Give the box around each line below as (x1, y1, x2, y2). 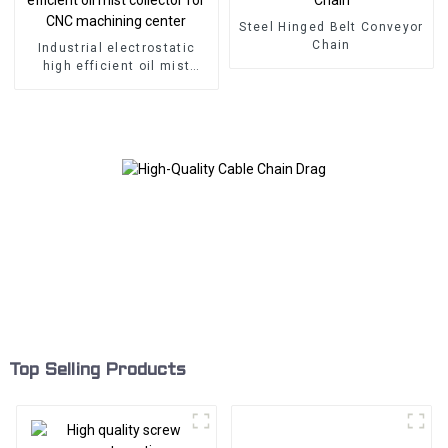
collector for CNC (58, 76, 175, 91)
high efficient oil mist (42, 58, 191, 73)
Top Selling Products (8, 362, 186, 380)
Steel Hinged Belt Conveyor (239, 19, 424, 34)
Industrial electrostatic (37, 40, 196, 55)
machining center (56, 94, 177, 109)
